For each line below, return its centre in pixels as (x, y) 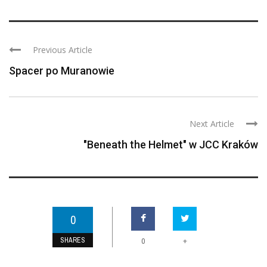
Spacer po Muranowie (62, 70)
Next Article (212, 123)
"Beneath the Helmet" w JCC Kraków (171, 144)
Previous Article (63, 49)
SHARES (73, 240)
